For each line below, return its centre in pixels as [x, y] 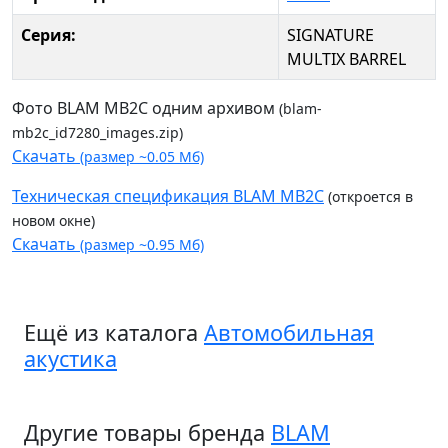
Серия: [48, 35]
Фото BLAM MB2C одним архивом [145, 108]
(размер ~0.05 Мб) [140, 157]
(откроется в [368, 197]
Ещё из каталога [114, 333]
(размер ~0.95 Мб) [142, 245]
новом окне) [53, 221]
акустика [70, 359]
